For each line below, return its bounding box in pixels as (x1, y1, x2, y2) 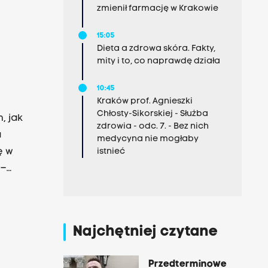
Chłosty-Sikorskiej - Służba (96, 109, 208, 118)
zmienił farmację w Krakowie (96, 4, 218, 13)
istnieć (96, 147, 125, 156)
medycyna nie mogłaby (96, 135, 199, 144)
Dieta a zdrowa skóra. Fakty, (96, 44, 215, 53)
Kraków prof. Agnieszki (96, 97, 193, 106)
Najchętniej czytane (72, 225, 218, 239)
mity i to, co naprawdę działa (96, 57, 220, 66)
